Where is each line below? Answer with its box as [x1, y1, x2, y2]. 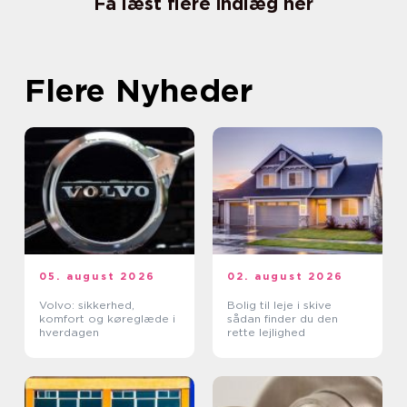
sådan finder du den [227, 312, 338, 326]
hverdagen [39, 325, 99, 340]
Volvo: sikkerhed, [39, 298, 134, 313]
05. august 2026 [39, 270, 155, 283]
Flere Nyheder [25, 71, 253, 110]
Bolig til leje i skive [227, 298, 332, 313]
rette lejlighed [227, 325, 305, 340]
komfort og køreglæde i [39, 312, 175, 326]
